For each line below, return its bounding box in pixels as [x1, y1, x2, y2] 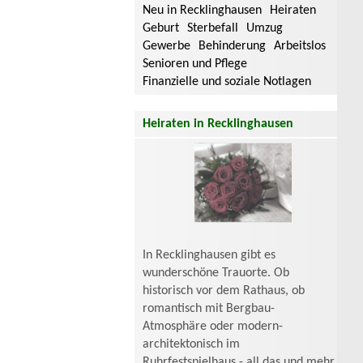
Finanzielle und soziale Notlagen [143, 75, 311, 88]
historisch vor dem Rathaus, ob [143, 284, 305, 298]
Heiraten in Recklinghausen [143, 117, 293, 130]
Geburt [143, 21, 179, 35]
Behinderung [199, 39, 266, 53]
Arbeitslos [274, 39, 326, 53]
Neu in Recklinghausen [143, 3, 262, 17]
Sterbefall [187, 21, 238, 35]
